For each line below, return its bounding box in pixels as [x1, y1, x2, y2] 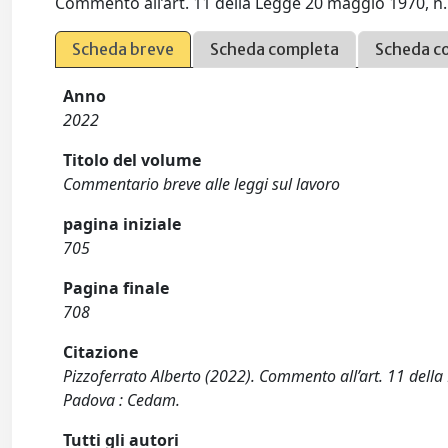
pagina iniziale [63, 213, 182, 235]
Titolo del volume [63, 149, 202, 171]
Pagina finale [63, 277, 170, 299]
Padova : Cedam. [63, 389, 181, 411]
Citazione [63, 341, 139, 363]
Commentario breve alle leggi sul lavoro [63, 173, 341, 195]
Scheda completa [210, 39, 340, 59]
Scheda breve [72, 39, 175, 59]
